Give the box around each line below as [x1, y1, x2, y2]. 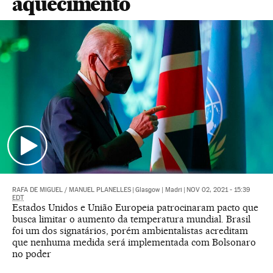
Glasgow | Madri [135, 186, 182, 194]
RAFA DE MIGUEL [12, 186, 63, 194]
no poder [12, 248, 51, 260]
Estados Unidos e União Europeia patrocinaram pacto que [12, 202, 258, 214]
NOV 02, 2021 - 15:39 [186, 186, 250, 194]
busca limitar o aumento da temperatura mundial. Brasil [12, 213, 250, 225]
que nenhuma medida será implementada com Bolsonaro [12, 236, 256, 249]
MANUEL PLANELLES [69, 186, 131, 194]
